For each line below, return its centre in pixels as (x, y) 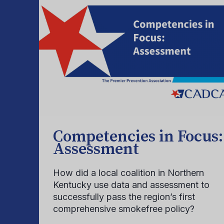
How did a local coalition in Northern (128, 173)
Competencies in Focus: (138, 137)
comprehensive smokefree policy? (124, 209)
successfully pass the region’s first (124, 197)
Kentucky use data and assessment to (131, 185)
